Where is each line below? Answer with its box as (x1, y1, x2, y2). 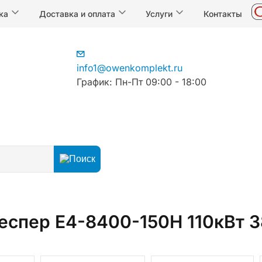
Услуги (146, 8, 175, 19)
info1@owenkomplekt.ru (77, 62, 183, 74)
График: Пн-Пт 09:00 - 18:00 (77, 76, 207, 88)
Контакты (204, 8, 243, 19)
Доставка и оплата (39, 8, 118, 19)
